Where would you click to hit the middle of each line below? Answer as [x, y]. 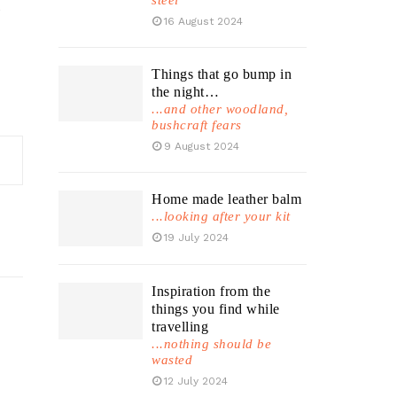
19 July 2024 [196, 237]
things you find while [216, 309]
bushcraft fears [197, 125]
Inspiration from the [211, 292]
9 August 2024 [202, 146]
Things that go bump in [222, 74]
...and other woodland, [220, 109]
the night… [185, 92]
